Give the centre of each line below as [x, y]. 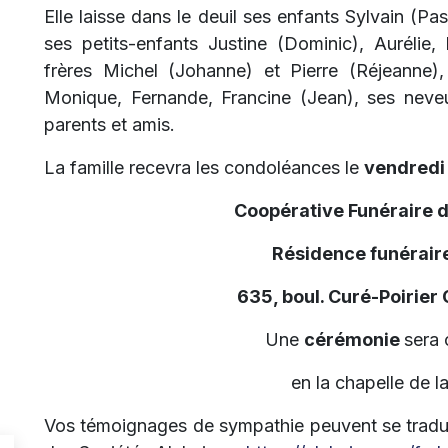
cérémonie [353, 339]
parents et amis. [109, 124]
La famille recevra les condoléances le [204, 167]
